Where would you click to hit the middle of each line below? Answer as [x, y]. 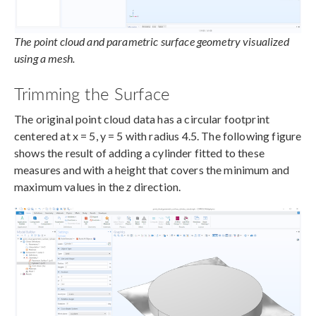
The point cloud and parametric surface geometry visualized [152, 42]
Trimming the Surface [92, 93]
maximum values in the [71, 187]
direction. [156, 187]
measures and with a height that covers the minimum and [152, 170]
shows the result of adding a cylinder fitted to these [139, 153]
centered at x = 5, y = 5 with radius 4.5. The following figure [158, 136]
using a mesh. [44, 59]
